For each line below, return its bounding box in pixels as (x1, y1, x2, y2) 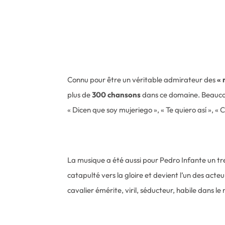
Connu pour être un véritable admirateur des (67, 75, 216, 85)
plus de (67, 90, 92, 100)
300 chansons (92, 90, 141, 100)
